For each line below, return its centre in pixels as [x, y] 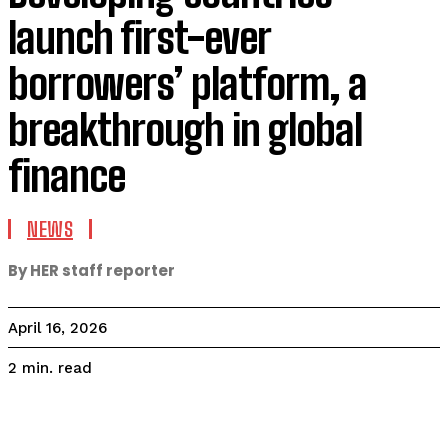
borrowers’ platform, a [187, 84]
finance [70, 176]
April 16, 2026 [57, 328]
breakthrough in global [185, 130]
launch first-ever [139, 38]
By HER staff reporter [91, 270]
